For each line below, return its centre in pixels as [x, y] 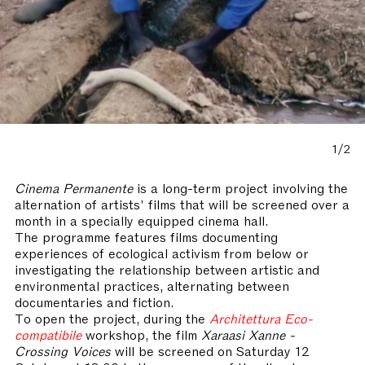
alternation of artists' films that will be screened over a [182, 203]
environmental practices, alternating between [152, 285]
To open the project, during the [112, 317]
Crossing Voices [63, 350]
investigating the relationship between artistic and [167, 268]
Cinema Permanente [74, 187]
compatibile [48, 334]
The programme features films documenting [146, 236]
